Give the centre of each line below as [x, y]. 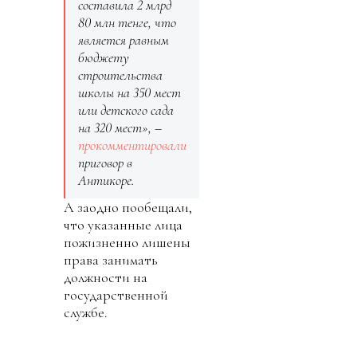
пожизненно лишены [127, 242]
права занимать [110, 259]
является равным [124, 39]
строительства [120, 75]
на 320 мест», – [120, 127]
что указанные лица [123, 224]
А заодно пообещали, [128, 207]
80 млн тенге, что [127, 22]
